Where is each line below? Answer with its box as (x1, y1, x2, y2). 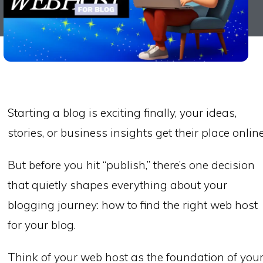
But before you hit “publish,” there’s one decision (8, 158, 255, 173)
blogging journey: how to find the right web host (8, 198, 258, 213)
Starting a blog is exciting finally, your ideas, (8, 106, 237, 120)
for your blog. (8, 218, 76, 232)
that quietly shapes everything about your (8, 178, 228, 193)
